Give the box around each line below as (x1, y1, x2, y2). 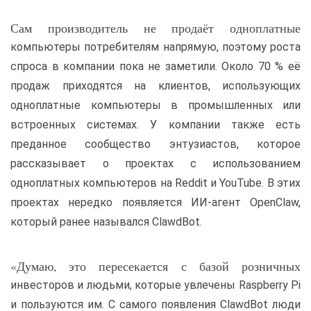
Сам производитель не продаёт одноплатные (10, 19, 301, 37)
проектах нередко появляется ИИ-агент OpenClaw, (10, 196, 301, 210)
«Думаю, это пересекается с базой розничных (10, 258, 301, 275)
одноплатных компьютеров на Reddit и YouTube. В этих (10, 176, 301, 190)
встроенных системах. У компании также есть (10, 118, 301, 132)
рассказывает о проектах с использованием (10, 157, 301, 171)
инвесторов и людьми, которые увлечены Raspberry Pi (10, 278, 301, 292)
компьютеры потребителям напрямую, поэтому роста (10, 40, 301, 54)
